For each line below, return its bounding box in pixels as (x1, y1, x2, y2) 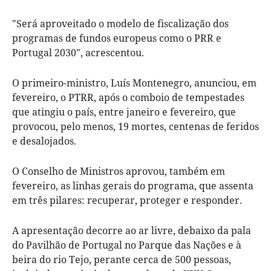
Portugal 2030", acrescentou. (12, 45, 144, 59)
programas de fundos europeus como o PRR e (12, 31, 221, 45)
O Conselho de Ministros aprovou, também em (12, 164, 225, 178)
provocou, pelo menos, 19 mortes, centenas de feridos (12, 119, 259, 133)
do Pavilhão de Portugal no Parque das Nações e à (12, 238, 241, 252)
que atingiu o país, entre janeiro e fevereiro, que (12, 105, 236, 119)
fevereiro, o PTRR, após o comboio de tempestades (12, 90, 244, 104)
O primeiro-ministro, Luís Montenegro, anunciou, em (12, 76, 256, 90)
